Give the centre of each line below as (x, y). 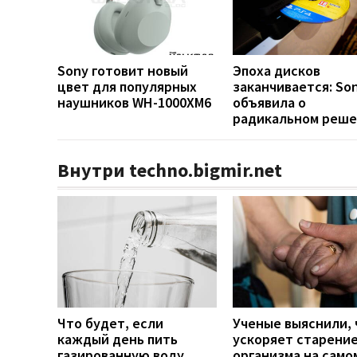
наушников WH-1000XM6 (134, 102)
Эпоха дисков (277, 70)
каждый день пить (118, 339)
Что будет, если (110, 323)
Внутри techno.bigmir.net (170, 170)
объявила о (269, 102)
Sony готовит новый (123, 70)
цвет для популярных (127, 86)
